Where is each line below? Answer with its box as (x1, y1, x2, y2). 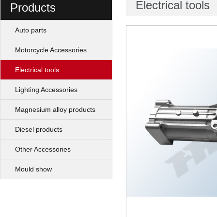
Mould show (15, 165, 52, 173)
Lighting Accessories (15, 86, 77, 94)
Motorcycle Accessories (15, 46, 87, 54)
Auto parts (15, 26, 46, 34)
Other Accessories (15, 145, 71, 154)
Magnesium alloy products (15, 106, 95, 114)
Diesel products (15, 125, 62, 134)
